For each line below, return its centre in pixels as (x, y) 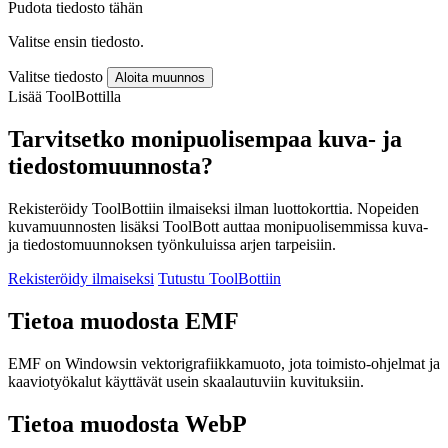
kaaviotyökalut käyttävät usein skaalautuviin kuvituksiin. (186, 381)
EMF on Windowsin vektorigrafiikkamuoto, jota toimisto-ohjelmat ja (224, 363)
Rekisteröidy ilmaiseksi (81, 278)
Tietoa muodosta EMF (123, 320)
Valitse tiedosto (55, 77)
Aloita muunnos (160, 78)
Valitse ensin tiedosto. (76, 42)
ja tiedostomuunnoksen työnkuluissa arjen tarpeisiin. (172, 244)
